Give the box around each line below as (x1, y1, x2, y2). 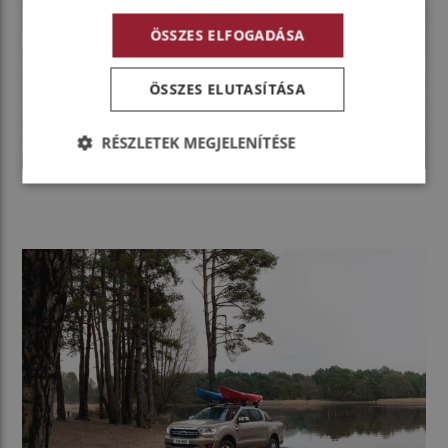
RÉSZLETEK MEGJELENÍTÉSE (101, 132, 296, 152)
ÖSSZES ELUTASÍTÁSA (149, 79, 306, 98)
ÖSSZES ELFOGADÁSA (150, 25, 305, 44)
